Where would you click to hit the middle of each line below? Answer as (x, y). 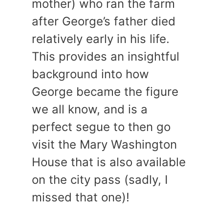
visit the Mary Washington (104, 145)
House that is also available (109, 162)
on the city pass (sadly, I (100, 180)
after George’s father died (104, 22)
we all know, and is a (90, 109)
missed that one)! (81, 197)
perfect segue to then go (101, 127)
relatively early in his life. (101, 39)
